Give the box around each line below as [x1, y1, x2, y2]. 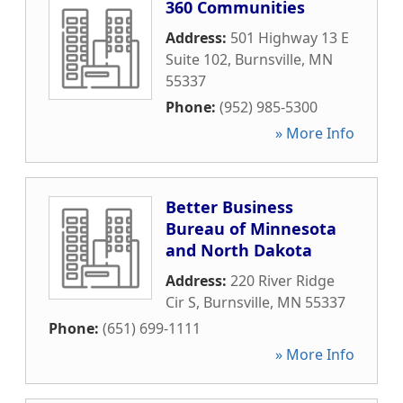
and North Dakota [166, 239, 312, 261]
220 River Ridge [230, 271, 335, 291]
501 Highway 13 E [230, 28, 349, 48]
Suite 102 [166, 49, 228, 69]
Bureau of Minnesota [166, 218, 336, 239]
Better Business [166, 196, 293, 218]
